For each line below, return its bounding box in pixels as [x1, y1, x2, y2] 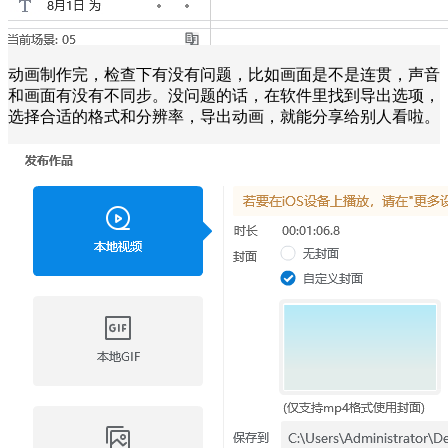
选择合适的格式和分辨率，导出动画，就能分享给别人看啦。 [8, 107, 440, 125]
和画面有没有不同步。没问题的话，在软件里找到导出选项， [8, 86, 440, 104]
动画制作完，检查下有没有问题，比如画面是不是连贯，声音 [8, 65, 440, 83]
